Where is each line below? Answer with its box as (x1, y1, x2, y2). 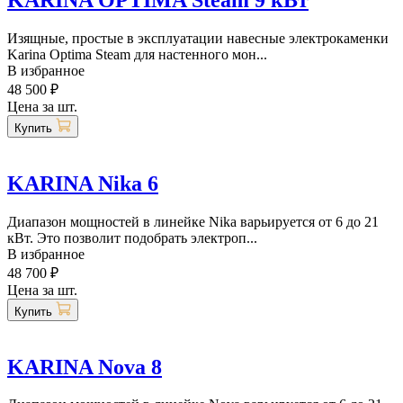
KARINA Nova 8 (7, 354, 162, 379)
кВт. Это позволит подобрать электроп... (7, 229, 257, 246)
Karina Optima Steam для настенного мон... (7, 46, 267, 62)
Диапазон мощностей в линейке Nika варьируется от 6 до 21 (7, 213, 379, 229)
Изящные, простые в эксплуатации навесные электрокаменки (7, 30, 389, 46)
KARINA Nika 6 (7, 171, 158, 195)
